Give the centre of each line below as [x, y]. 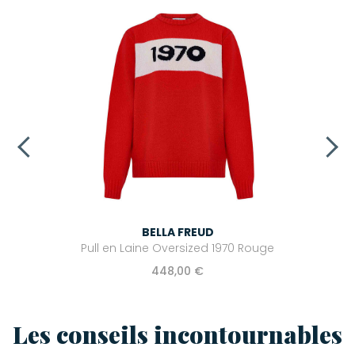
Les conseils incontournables [177, 335]
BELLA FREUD [177, 233]
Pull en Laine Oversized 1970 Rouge [177, 248]
